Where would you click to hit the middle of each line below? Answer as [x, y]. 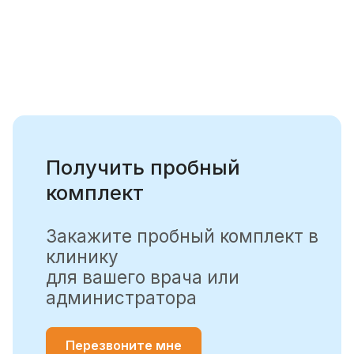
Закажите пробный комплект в [182, 235]
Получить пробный [143, 167]
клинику [82, 256]
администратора [121, 297]
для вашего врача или [142, 277]
